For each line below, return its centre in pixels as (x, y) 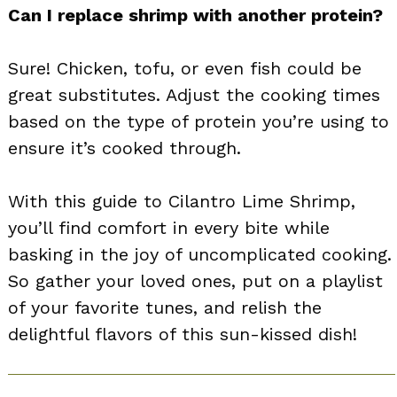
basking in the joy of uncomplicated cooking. (200, 254)
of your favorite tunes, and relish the (165, 307)
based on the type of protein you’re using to (198, 121)
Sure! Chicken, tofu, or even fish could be (185, 68)
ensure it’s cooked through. (125, 148)
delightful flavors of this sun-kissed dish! (183, 334)
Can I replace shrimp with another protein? (195, 15)
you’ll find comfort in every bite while (169, 227)
